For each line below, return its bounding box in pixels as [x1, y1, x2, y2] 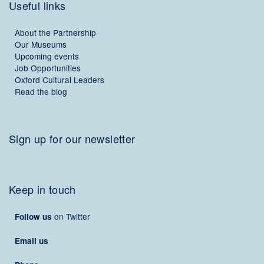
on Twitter [52, 210, 90, 222]
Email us [15, 235, 48, 246]
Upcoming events [15, 50, 79, 62]
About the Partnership [15, 27, 96, 38]
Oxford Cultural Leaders [15, 74, 104, 85]
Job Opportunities [15, 62, 81, 74]
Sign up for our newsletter [9, 131, 136, 146]
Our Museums [15, 38, 67, 50]
